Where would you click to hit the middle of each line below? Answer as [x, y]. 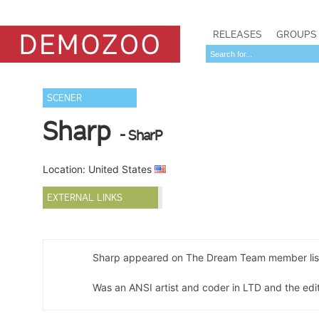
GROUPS [297, 34]
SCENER [65, 98]
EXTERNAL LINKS [85, 198]
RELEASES [237, 34]
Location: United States [99, 169]
